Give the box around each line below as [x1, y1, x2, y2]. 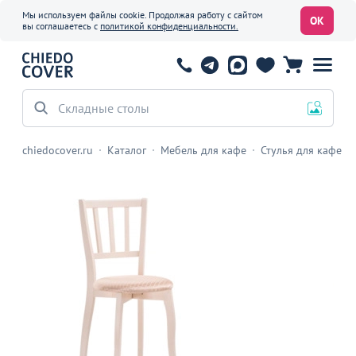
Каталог [107, 143, 146, 157]
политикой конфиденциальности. [100, 20, 238, 32]
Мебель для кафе [161, 143, 246, 157]
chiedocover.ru [22, 143, 93, 157]
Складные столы [58, 92, 149, 109]
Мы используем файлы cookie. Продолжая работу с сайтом [22, 9, 263, 21]
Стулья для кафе [261, 143, 342, 157]
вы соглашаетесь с [22, 20, 100, 32]
